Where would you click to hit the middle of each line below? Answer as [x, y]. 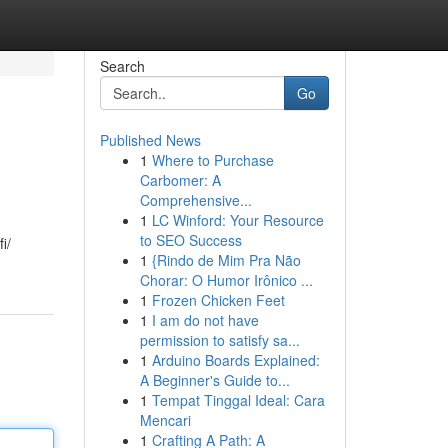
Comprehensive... [195, 200]
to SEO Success [190, 240]
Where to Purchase [212, 160]
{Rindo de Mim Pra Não [226, 260]
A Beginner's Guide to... [214, 380]
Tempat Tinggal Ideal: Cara [238, 400]
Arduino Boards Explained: [235, 360]
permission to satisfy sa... [219, 340]
